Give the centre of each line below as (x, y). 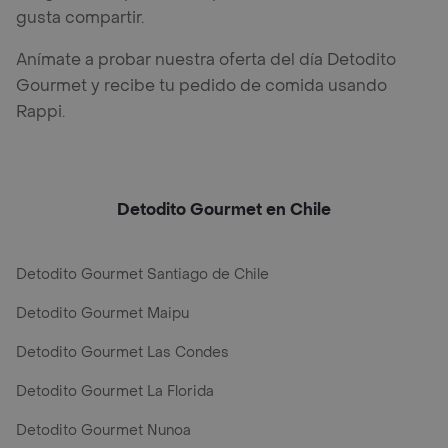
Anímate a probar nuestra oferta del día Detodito (206, 59)
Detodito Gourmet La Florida (115, 391)
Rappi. (40, 111)
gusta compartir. (80, 17)
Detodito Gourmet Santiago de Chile (142, 274)
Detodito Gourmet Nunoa (103, 430)
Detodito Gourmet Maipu (102, 313)
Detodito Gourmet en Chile (224, 209)
